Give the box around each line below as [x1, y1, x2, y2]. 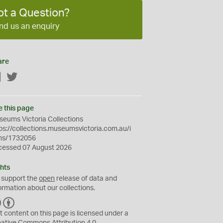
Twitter [18, 74, 40, 81]
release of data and [55, 175, 117, 182]
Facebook [1, 74, 33, 81]
